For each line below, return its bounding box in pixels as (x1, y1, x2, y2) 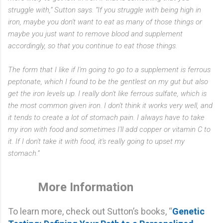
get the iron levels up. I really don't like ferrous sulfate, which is (8, 89, 207, 98)
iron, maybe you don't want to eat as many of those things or (8, 17, 202, 26)
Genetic (172, 206, 205, 217)
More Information (38, 180, 133, 194)
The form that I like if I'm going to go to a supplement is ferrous (8, 65, 211, 74)
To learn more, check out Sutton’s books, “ (8, 206, 172, 217)
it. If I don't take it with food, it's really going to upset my (8, 136, 185, 146)
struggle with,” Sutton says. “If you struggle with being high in (8, 5, 201, 14)
